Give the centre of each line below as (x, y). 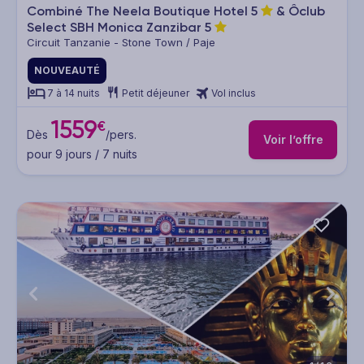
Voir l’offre (293, 140)
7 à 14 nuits (74, 93)
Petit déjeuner (156, 93)
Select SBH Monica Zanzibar (116, 28)
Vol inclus (234, 93)
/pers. (121, 134)
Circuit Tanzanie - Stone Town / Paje (121, 43)
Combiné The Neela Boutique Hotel (139, 11)
